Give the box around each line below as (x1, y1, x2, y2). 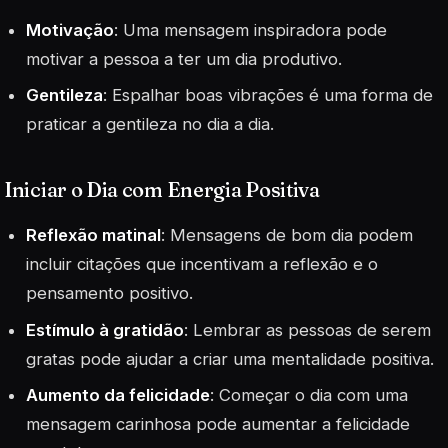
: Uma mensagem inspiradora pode (114, 19, 388, 40)
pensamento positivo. (26, 283, 194, 304)
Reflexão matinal (26, 225, 162, 246)
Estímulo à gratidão (26, 319, 185, 340)
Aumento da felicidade (26, 384, 211, 405)
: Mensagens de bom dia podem (161, 225, 414, 246)
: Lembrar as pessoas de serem (184, 319, 432, 340)
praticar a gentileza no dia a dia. (26, 114, 275, 135)
